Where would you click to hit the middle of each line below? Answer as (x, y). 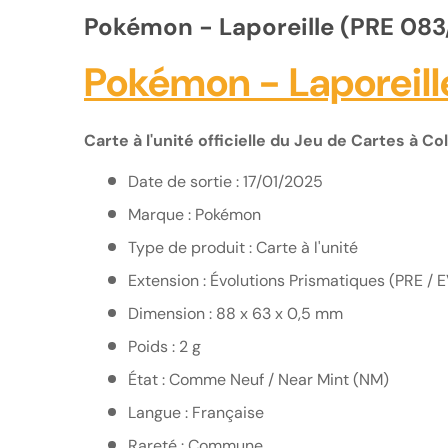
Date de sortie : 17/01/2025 (225, 182)
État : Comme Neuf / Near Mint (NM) (258, 380)
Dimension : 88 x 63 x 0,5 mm (235, 314)
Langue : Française (196, 413)
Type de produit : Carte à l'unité (243, 248)
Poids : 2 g (164, 347)
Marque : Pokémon (194, 215)
